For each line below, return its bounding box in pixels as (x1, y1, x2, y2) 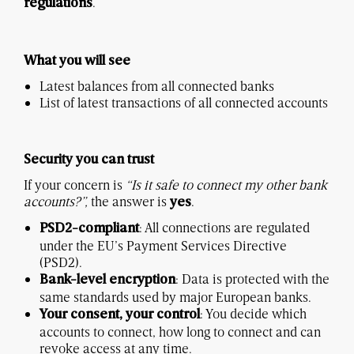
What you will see (24, 54, 130, 68)
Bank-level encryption (40, 273, 175, 287)
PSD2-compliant (40, 221, 139, 235)
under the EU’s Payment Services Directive (40, 236, 287, 254)
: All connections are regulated (139, 218, 310, 235)
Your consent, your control (40, 307, 200, 322)
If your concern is (24, 175, 126, 193)
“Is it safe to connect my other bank (126, 175, 327, 193)
